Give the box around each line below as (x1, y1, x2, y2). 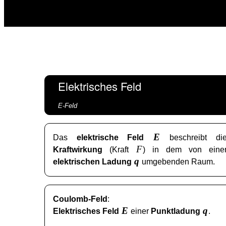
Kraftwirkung (53, 145, 102, 154)
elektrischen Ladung (53, 157, 134, 166)
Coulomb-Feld (53, 195, 107, 204)
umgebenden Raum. (140, 157, 215, 166)
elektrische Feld (76, 133, 153, 142)
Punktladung (151, 207, 202, 216)
